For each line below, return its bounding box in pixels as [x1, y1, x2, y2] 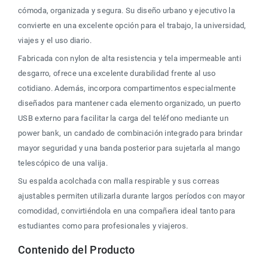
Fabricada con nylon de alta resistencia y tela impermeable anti [18, 54, 243, 63]
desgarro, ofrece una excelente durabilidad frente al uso [18, 69, 218, 78]
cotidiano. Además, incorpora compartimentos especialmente [18, 84, 238, 93]
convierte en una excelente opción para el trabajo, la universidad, [18, 21, 249, 30]
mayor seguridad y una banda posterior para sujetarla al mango [18, 144, 242, 153]
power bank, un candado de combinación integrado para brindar [18, 129, 245, 138]
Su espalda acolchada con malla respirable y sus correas [18, 176, 222, 185]
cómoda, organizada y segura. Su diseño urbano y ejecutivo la [18, 6, 237, 15]
